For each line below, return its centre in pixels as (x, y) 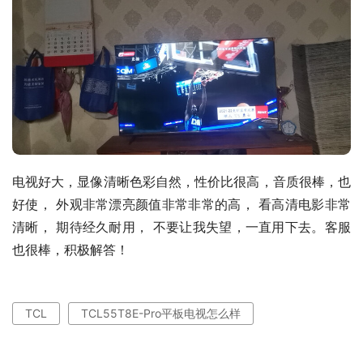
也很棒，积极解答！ (70, 250)
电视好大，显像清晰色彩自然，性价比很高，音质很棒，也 (181, 181)
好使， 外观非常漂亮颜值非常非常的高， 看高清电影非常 (181, 204)
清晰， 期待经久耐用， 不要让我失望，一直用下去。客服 (181, 227)
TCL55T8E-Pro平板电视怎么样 (161, 313)
